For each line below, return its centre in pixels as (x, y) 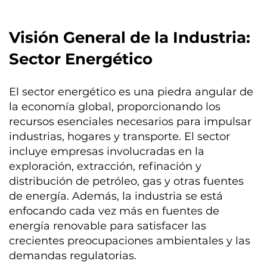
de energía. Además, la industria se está (116, 196)
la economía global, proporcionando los (115, 106)
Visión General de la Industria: (130, 37)
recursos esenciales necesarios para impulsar (131, 121)
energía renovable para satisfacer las (108, 226)
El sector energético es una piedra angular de (131, 91)
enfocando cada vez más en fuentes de (114, 211)
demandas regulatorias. (73, 255)
